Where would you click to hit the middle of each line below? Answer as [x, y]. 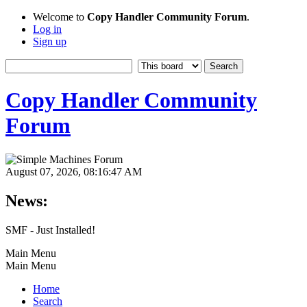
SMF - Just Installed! [50, 230]
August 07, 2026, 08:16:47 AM [74, 171]
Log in [47, 29]
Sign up [50, 41]
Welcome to [60, 17]
